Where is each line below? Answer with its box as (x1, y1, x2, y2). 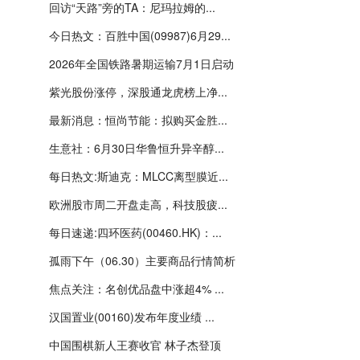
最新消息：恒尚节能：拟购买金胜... (49, 112, 227, 128)
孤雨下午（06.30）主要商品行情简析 (49, 252, 235, 268)
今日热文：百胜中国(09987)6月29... (49, 27, 231, 43)
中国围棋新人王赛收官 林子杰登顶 (49, 337, 221, 353)
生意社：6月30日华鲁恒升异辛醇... (49, 140, 224, 156)
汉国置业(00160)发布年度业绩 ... (49, 309, 215, 325)
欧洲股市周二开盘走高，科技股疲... (49, 196, 227, 212)
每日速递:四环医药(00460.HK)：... (49, 224, 222, 240)
